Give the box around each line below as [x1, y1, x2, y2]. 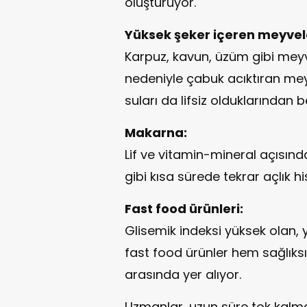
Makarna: [125, 123, 187, 141]
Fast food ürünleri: [125, 199, 243, 217]
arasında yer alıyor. [125, 265, 241, 283]
